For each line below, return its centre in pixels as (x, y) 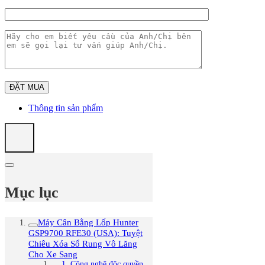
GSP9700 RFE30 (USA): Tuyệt (85, 232)
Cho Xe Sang (53, 254)
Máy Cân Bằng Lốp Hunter (88, 222)
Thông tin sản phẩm (66, 108)
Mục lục (32, 192)
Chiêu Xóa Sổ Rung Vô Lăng (83, 243)
